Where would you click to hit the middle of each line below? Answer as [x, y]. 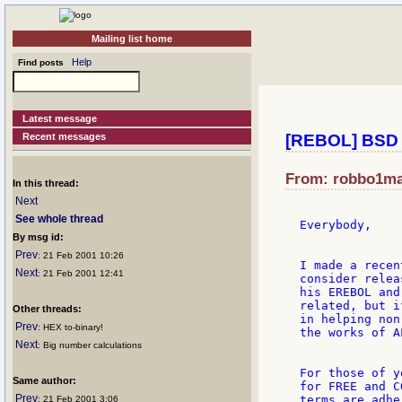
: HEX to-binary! [70, 327]
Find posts [38, 62]
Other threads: [47, 309]
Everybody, [336, 225]
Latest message [60, 118]
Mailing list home [132, 39]
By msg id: [38, 237]
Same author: [44, 380]
